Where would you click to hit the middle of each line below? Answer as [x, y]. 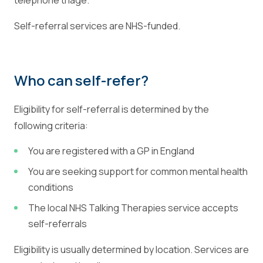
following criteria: [51, 126]
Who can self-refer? [81, 80]
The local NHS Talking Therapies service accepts [133, 208]
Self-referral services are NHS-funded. [97, 26]
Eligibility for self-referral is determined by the [112, 109]
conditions [51, 187]
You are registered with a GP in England [111, 151]
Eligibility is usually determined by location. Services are [131, 249]
